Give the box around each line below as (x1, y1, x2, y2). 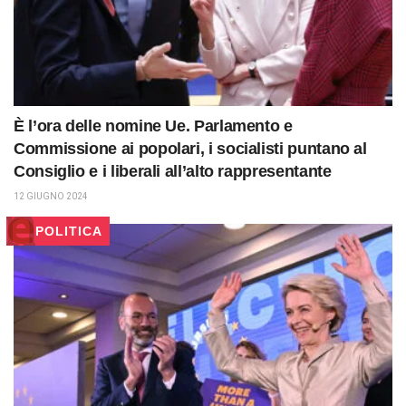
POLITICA (35, 224, 102, 239)
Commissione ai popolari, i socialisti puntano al (14, 140, 367, 159)
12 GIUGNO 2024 (14, 191, 88, 202)
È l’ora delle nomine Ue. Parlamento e (14, 117, 293, 136)
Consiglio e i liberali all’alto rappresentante (14, 162, 332, 181)
